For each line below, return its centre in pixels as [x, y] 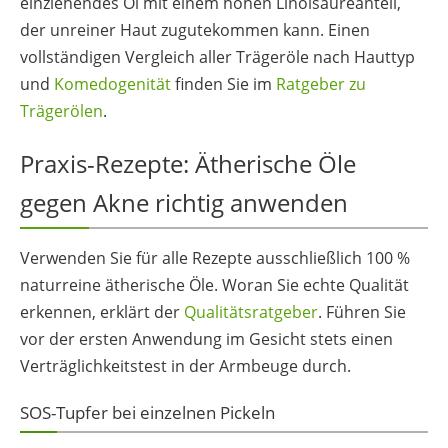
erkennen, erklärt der [102, 312]
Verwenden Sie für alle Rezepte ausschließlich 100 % [215, 258]
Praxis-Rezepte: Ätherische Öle [188, 164]
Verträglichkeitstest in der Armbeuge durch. [185, 366]
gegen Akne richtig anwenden [184, 203]
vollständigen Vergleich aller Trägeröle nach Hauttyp [217, 56]
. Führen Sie [362, 312]
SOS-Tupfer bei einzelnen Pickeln [147, 413]
